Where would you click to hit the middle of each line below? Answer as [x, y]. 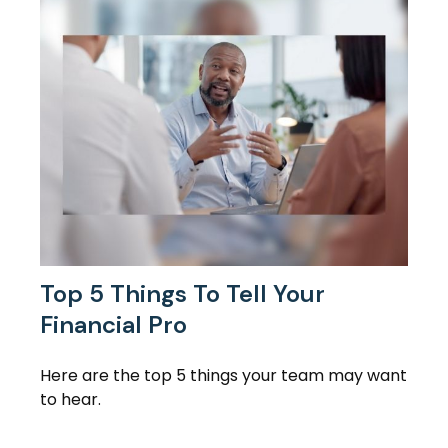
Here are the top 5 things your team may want [223, 376]
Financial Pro [113, 325]
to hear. [70, 400]
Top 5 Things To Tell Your [182, 294]
